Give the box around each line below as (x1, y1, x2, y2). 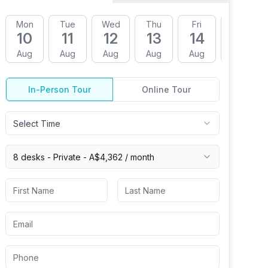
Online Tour (141, 84, 191, 95)
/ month (123, 151, 154, 162)
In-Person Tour (28, 84, 91, 95)
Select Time (13, 118, 60, 129)
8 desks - (13, 151, 53, 162)
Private (53, 151, 81, 162)
